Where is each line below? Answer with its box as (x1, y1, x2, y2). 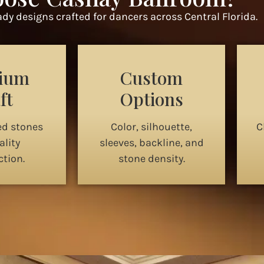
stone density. (118, 152, 185, 166)
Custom (120, 66, 183, 90)
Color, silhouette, (111, 120, 192, 134)
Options (120, 87, 183, 111)
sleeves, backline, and (99, 136, 204, 150)
